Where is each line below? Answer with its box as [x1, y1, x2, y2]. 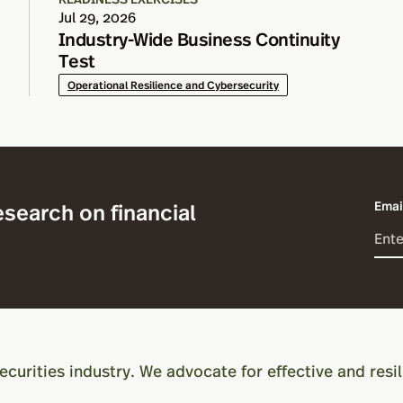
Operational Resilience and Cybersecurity [67, 76, 279, 93]
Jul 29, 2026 [58, 6, 136, 27]
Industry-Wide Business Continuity [58, 25, 340, 51]
